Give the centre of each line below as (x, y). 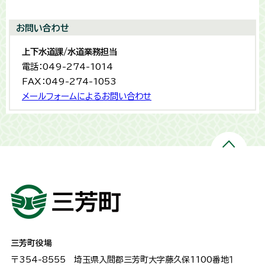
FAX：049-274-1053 (69, 82)
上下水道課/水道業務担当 (70, 52)
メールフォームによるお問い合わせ (87, 96)
